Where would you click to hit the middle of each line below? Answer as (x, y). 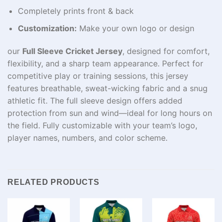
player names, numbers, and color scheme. (87, 138)
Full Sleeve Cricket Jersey (72, 51)
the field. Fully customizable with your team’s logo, (102, 125)
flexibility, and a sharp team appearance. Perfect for (105, 63)
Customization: (47, 28)
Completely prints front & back (76, 11)
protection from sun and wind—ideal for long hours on (110, 113)
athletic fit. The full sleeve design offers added (95, 100)
